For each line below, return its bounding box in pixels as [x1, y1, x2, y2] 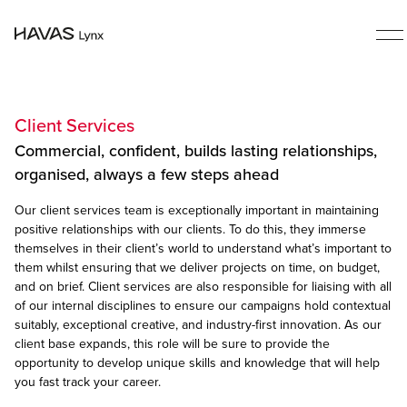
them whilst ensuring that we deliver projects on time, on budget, [15, 260, 380, 275]
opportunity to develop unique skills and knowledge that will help [15, 355, 380, 371]
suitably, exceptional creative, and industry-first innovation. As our [15, 317, 382, 333]
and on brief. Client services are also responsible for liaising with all [15, 279, 392, 294]
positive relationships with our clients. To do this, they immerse [15, 222, 366, 237]
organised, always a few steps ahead [15, 164, 279, 184]
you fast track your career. [15, 374, 161, 390]
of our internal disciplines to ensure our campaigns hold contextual [15, 298, 391, 313]
